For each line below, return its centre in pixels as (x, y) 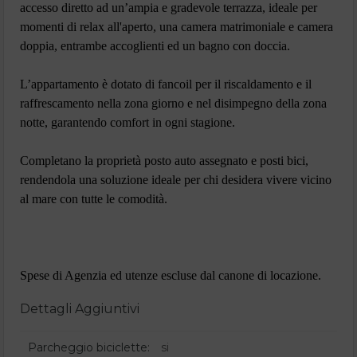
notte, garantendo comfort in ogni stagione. (127, 123)
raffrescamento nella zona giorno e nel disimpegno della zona (173, 104)
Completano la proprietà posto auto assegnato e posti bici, (164, 161)
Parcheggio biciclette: (89, 348)
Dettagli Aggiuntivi (80, 309)
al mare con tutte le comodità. (94, 199)
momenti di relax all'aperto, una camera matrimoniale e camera (177, 27)
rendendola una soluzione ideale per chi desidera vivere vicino (176, 180)
